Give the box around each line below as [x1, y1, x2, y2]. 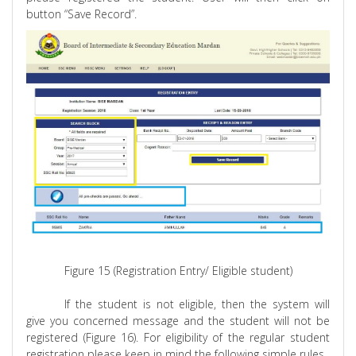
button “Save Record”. [26, 6, 137, 21]
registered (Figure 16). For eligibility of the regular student [26, 330, 330, 346]
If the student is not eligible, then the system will [64, 296, 330, 312]
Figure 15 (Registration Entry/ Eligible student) [64, 263, 292, 279]
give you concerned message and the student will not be [26, 313, 330, 329]
